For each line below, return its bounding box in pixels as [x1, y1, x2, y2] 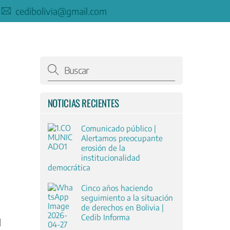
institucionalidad [81, 152, 140, 162]
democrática [47, 162, 90, 172]
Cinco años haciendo [81, 182, 152, 193]
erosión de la [81, 142, 125, 152]
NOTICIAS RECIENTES [47, 95, 119, 110]
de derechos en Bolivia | [81, 202, 164, 212]
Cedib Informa [81, 212, 130, 222]
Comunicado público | [81, 123, 156, 133]
